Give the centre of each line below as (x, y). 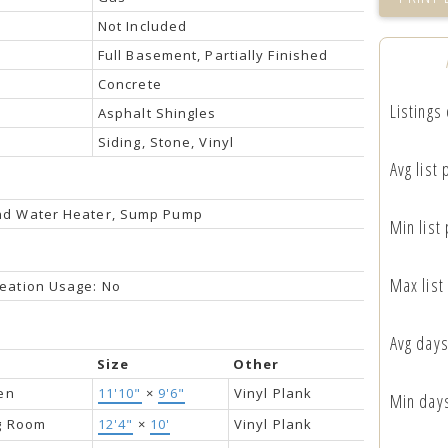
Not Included (142, 25)
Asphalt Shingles (157, 112)
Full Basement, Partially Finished (213, 54)
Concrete (129, 83)
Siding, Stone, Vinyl (165, 141)
